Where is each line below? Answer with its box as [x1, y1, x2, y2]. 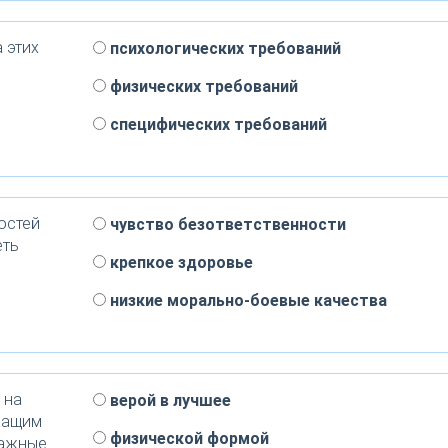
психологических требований [105, 39, 341, 58]
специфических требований [105, 115, 327, 134]
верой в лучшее [105, 391, 231, 410]
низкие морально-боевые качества [105, 291, 387, 310]
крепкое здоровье [105, 253, 253, 272]
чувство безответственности [105, 215, 346, 234]
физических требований [105, 77, 298, 96]
